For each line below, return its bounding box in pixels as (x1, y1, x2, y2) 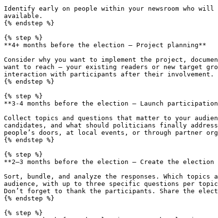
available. (4, 12, 43, 19)
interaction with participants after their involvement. (4, 71, 214, 78)
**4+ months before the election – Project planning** (4, 41, 206, 49)
